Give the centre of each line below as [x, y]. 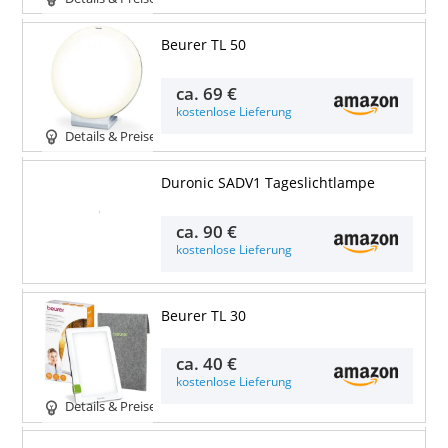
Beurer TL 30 [203, 315]
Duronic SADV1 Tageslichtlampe [267, 183]
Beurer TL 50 [203, 45]
